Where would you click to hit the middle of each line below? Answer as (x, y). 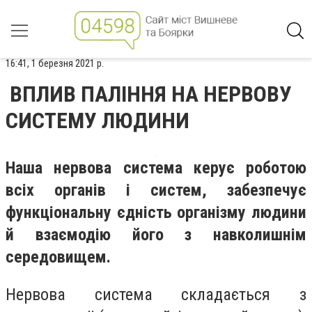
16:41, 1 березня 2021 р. (55, 63)
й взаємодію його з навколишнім (156, 235)
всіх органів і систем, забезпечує (156, 190)
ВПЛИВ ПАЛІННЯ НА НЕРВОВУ (151, 94)
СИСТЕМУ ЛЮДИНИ (97, 120)
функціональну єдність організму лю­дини (156, 212)
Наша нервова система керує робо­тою (156, 168)
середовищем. (58, 257)
